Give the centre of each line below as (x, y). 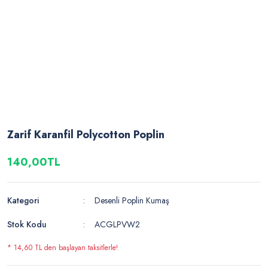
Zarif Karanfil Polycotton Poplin (86, 135)
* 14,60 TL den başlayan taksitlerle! (63, 248)
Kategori (23, 201)
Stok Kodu (27, 225)
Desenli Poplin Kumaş (132, 201)
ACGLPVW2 (118, 225)
